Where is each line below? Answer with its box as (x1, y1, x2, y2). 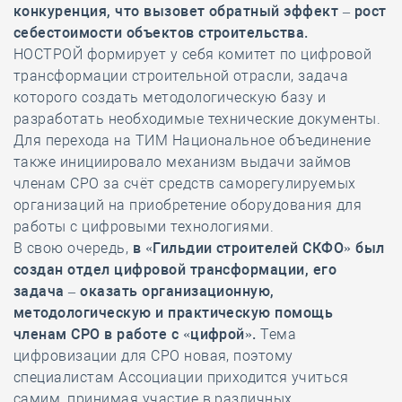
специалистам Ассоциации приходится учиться (13, 369, 349, 386)
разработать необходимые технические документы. (13, 110, 381, 127)
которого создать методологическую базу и (13, 89, 327, 106)
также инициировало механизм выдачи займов (13, 153, 352, 170)
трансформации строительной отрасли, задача (13, 67, 349, 84)
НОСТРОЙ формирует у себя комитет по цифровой (13, 46, 372, 63)
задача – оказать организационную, (13, 283, 275, 300)
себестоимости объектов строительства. (13, 24, 309, 41)
